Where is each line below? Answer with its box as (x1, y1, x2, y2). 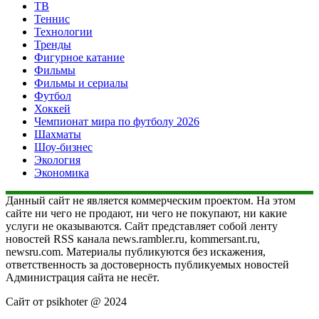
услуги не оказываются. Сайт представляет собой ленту (6, 220, 278, 233)
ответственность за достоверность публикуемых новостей (6, 258, 289, 271)
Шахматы (34, 128, 81, 141)
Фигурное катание (34, 51, 125, 64)
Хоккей (34, 103, 70, 115)
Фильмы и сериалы (34, 77, 128, 90)
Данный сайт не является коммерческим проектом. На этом (6, 194, 296, 207)
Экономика (34, 167, 89, 179)
